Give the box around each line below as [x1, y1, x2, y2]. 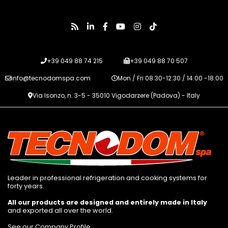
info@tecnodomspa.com [11, 74, 91, 83]
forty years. [8, 182, 44, 191]
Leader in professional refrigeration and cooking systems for [8, 174, 207, 183]
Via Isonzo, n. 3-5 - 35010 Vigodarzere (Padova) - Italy [33, 91, 200, 100]
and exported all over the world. [8, 206, 113, 215]
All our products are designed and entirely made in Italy [8, 198, 207, 207]
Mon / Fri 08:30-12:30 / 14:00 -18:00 [117, 74, 223, 83]
